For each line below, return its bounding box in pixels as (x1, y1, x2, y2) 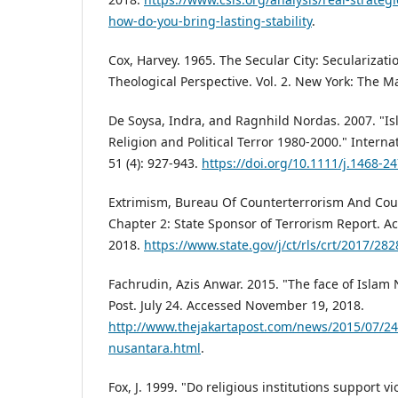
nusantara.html (108, 339, 201, 357)
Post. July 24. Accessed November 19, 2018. (108, 297, 364, 314)
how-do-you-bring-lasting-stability (108, 12, 312, 30)
